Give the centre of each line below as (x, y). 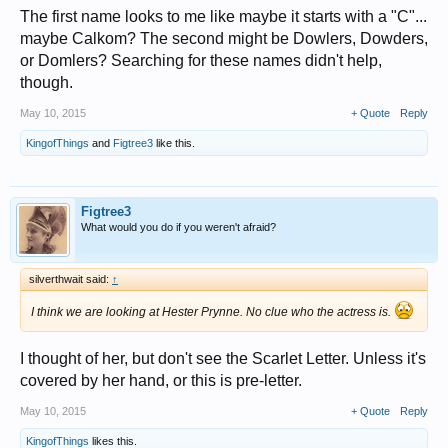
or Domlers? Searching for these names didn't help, (201, 60)
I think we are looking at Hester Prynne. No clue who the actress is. (212, 311)
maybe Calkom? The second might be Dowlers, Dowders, (224, 38)
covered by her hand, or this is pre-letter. (161, 380)
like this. (174, 142)
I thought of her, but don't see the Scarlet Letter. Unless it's (223, 358)
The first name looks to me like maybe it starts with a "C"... (223, 16)
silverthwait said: (70, 278)
